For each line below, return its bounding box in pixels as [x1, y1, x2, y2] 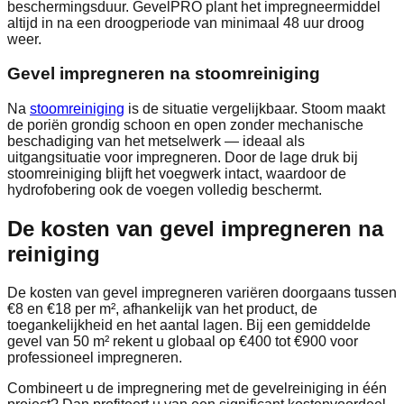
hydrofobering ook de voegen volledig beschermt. [7, 182, 322, 197]
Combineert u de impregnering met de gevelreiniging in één [7, 380, 387, 396]
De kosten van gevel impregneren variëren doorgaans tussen [7, 284, 397, 300]
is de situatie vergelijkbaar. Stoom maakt [128, 101, 385, 116]
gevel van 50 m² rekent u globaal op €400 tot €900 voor [7, 333, 358, 349]
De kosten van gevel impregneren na [7, 216, 383, 241]
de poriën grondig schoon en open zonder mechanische [7, 117, 363, 133]
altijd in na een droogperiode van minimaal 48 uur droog [7, 14, 364, 31]
